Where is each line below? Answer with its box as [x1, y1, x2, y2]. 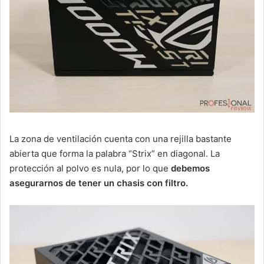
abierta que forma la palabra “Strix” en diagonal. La [9, 147, 220, 159]
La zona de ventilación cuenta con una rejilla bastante [9, 133, 232, 144]
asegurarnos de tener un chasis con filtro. [9, 177, 188, 189]
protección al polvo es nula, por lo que [9, 162, 171, 174]
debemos [171, 162, 210, 174]
